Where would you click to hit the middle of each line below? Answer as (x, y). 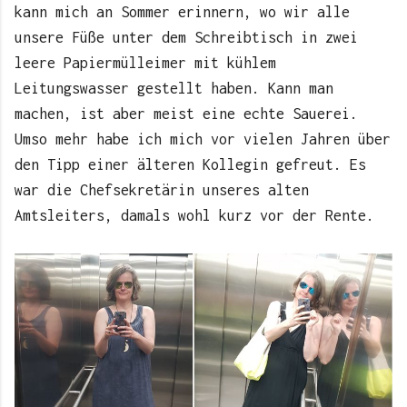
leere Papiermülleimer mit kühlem (145, 63)
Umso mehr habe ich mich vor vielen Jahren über (203, 139)
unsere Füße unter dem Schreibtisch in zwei (186, 38)
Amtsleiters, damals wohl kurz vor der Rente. (194, 216)
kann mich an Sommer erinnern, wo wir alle (182, 12)
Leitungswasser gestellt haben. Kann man (174, 89)
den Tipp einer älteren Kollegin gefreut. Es (190, 165)
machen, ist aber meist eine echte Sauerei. (186, 114)
